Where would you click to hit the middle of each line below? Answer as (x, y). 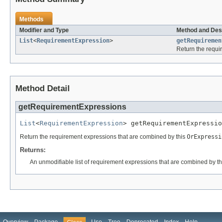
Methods (31, 20)
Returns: (33, 150)
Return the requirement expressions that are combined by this (103, 137)
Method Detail (43, 89)
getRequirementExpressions (72, 107)
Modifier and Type (44, 30)
